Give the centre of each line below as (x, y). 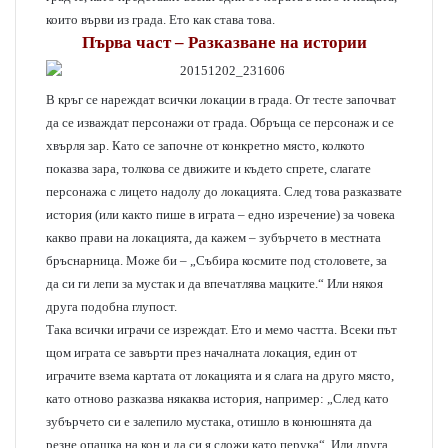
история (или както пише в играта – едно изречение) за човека (220, 214)
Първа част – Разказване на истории (224, 42)
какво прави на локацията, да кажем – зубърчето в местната (213, 237)
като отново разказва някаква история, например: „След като (217, 398)
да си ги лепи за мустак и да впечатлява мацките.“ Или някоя (214, 283)
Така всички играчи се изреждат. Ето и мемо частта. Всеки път (221, 329)
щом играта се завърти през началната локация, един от (201, 352)
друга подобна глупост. (111, 306)
